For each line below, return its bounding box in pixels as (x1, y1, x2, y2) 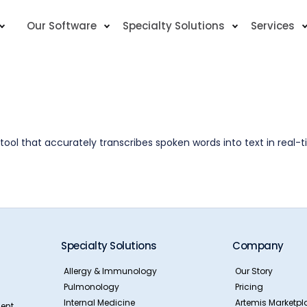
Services (251, 19, 295, 34)
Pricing (235, 280, 263, 293)
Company (232, 238, 284, 253)
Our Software (27, 19, 97, 34)
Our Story (235, 265, 273, 277)
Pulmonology (64, 280, 119, 293)
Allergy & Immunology (64, 265, 157, 277)
